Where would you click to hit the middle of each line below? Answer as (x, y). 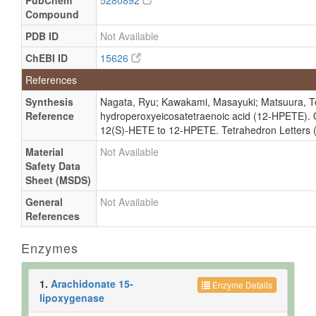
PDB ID (42, 36)
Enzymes (50, 248)
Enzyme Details (241, 285)
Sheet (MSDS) (58, 180)
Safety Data (53, 166)
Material (44, 152)
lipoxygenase (72, 298)
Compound (52, 14)
